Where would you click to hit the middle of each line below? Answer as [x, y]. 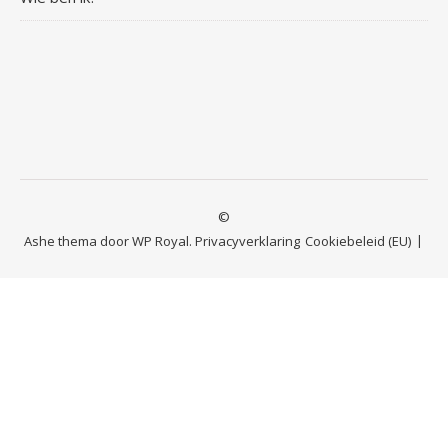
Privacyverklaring [247, 241]
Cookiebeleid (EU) [358, 241]
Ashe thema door [77, 241]
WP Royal [160, 241]
